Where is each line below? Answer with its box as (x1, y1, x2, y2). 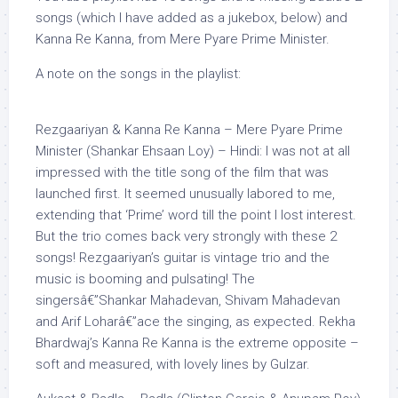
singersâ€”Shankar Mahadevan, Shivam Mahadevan (36, 292, 340, 308)
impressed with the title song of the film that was (36, 164, 329, 180)
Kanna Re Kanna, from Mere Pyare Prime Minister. (36, 31, 330, 47)
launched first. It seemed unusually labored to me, (36, 186, 335, 202)
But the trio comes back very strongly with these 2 (36, 228, 337, 244)
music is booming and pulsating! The (36, 271, 255, 287)
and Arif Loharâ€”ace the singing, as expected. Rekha (36, 314, 355, 330)
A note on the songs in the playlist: (36, 66, 241, 82)
